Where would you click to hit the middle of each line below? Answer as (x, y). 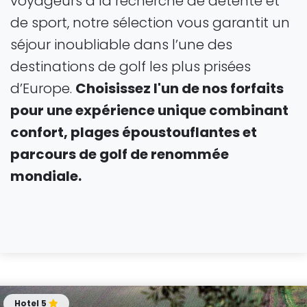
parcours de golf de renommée (120, 154)
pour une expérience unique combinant (149, 110)
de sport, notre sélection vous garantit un (150, 23)
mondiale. (46, 176)
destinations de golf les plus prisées (131, 66)
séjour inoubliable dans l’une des (121, 45)
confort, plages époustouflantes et (134, 132)
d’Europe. (43, 88)
